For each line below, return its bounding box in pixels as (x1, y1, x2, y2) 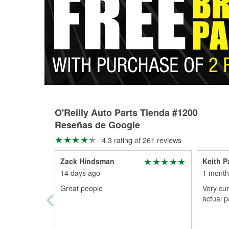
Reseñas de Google (55, 118, 140, 131)
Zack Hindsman (60, 156, 114, 166)
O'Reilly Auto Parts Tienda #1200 (55, 106, 198, 119)
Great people (60, 183, 103, 193)
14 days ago (60, 168, 100, 178)
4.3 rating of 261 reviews (99, 134, 181, 145)
